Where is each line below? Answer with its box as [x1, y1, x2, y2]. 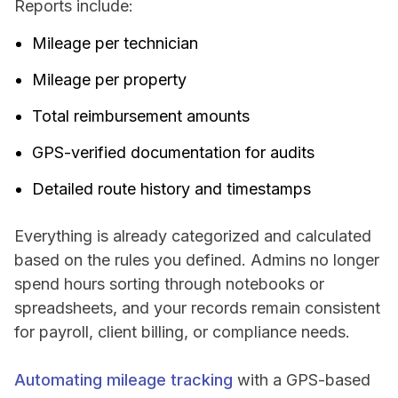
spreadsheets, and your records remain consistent [14, 298, 380, 317]
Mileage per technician [32, 33, 198, 52]
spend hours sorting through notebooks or [14, 274, 324, 293]
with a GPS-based [233, 370, 370, 389]
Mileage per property [32, 69, 187, 89]
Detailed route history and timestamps [32, 179, 311, 198]
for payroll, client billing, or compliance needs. [14, 322, 350, 341]
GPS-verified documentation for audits [32, 142, 314, 162]
